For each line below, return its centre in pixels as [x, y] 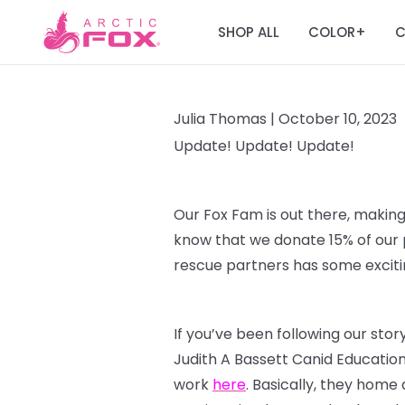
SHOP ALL [249, 32]
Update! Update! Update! [264, 146]
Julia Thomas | [226, 119]
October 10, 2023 [338, 119]
